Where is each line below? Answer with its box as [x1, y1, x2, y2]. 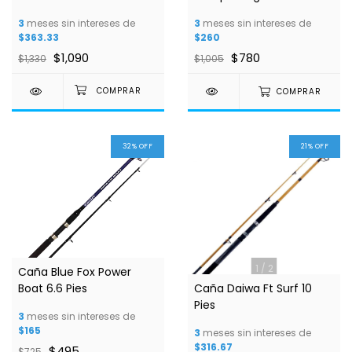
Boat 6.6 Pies [18, 280, 87, 297]
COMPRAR [276, 86, 321, 98]
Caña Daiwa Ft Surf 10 [194, 280, 312, 297]
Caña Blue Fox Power [18, 264, 131, 280]
